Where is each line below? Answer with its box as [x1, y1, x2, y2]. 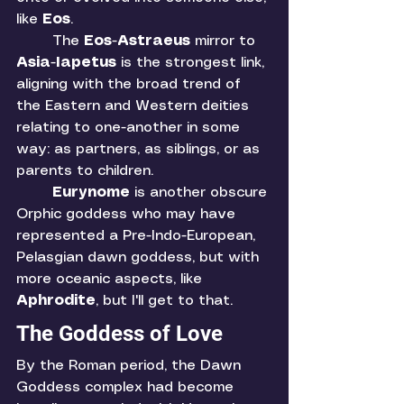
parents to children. [16, 164, 158, 179]
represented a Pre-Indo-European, [16, 229, 260, 243]
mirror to [195, 34, 260, 49]
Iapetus [56, 56, 121, 70]
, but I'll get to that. [96, 294, 237, 308]
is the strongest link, [121, 56, 269, 70]
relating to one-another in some [16, 121, 244, 135]
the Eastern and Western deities [16, 99, 253, 114]
